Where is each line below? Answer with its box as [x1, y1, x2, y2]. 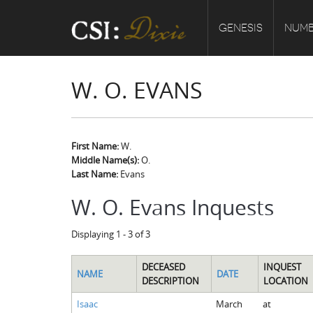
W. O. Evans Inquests [71, 194, 274, 221]
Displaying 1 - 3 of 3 [71, 228, 150, 240]
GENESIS [219, 22, 263, 34]
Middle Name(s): [71, 154, 141, 166]
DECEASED [141, 260, 185, 273]
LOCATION [263, 274, 308, 287]
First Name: [71, 140, 121, 152]
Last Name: [71, 168, 120, 180]
